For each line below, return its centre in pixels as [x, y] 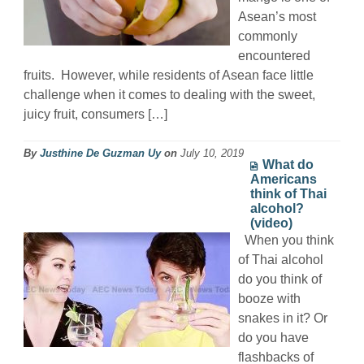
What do [288, 164]
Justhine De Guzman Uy [100, 153]
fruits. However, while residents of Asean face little [169, 75]
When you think [286, 240]
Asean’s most [277, 16]
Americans [284, 179]
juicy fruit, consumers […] [95, 114]
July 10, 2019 [212, 153]
